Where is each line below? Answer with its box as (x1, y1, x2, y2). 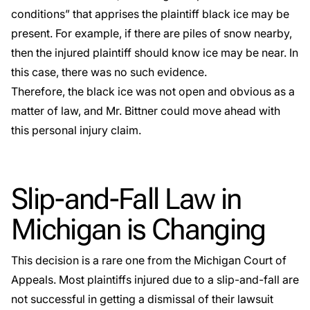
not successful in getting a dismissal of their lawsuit (11, 292, 273, 306)
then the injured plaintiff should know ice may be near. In (11, 46, 298, 60)
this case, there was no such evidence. (11, 65, 207, 79)
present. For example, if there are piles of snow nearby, (11, 26, 292, 40)
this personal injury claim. (11, 123, 141, 137)
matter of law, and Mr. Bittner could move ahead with (11, 104, 280, 118)
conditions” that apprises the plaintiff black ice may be (11, 7, 289, 21)
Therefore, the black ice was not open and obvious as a (11, 84, 295, 98)
